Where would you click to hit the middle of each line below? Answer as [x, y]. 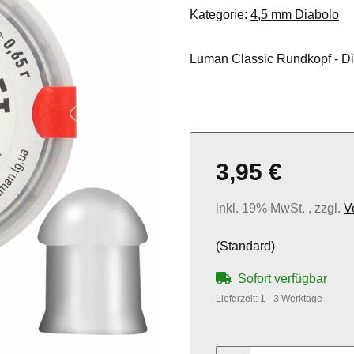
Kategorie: [220, 15]
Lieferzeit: [238, 299]
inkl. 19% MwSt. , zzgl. [280, 209]
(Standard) [245, 247]
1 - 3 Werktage [291, 299]
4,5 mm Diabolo [295, 15]
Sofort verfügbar [282, 279]
